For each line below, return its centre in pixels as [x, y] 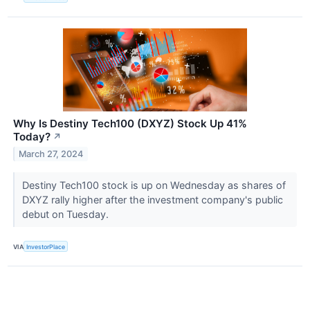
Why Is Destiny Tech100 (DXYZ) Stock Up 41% [130, 124]
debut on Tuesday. [66, 215]
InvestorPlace [46, 246]
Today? [32, 137]
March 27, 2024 [51, 154]
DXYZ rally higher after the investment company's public [152, 200]
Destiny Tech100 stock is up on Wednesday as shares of [154, 185]
